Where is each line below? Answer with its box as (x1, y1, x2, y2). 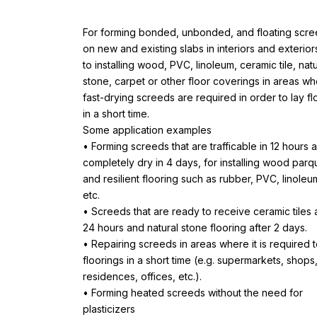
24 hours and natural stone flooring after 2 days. (83, 221, 307, 234)
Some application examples (83, 123, 212, 136)
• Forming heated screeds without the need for (83, 286, 303, 299)
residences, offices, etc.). (83, 270, 202, 282)
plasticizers (83, 302, 135, 315)
